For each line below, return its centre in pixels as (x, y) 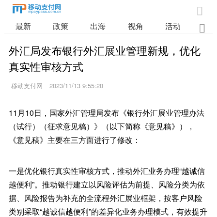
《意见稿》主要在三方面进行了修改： (74, 140)
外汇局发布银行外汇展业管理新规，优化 (104, 50)
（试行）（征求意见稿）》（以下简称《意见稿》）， (101, 126)
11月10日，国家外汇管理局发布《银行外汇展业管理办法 (106, 113)
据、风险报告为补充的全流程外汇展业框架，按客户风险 (105, 198)
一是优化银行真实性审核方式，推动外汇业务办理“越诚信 (107, 171)
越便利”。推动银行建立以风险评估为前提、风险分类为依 (107, 184)
